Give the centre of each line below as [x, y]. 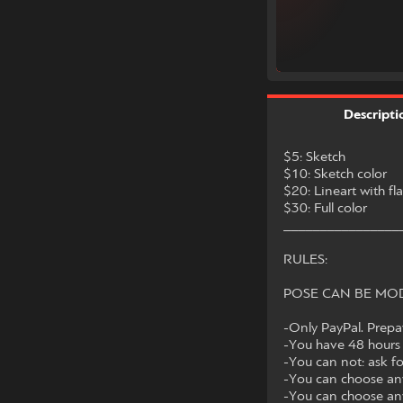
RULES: [305, 260]
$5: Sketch [314, 157]
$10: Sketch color [335, 174]
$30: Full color [325, 208]
